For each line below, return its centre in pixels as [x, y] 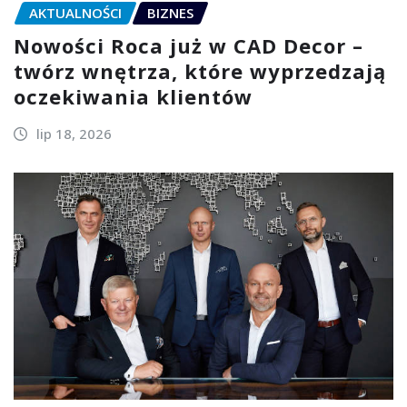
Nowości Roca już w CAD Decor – [189, 46]
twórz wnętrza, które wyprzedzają [200, 71]
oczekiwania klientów [133, 97]
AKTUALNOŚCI [75, 12]
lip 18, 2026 [74, 134]
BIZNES [170, 12]
